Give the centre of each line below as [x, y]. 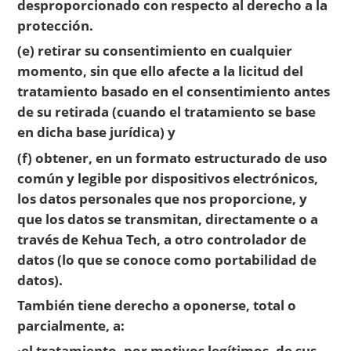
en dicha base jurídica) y [97, 132]
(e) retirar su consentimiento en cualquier [155, 51]
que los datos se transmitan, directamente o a [168, 218]
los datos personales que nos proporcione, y [163, 198]
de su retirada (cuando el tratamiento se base [167, 112]
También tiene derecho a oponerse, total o [157, 304]
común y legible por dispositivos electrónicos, [168, 177]
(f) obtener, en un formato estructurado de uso [173, 157]
